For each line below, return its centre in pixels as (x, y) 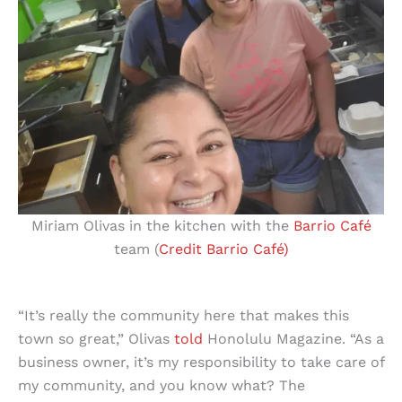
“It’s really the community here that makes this (184, 315)
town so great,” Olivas (96, 338)
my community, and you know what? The (162, 385)
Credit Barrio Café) (223, 249)
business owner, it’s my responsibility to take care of (201, 362)
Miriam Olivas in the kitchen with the (162, 225)
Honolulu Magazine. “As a (293, 338)
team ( (136, 249)
